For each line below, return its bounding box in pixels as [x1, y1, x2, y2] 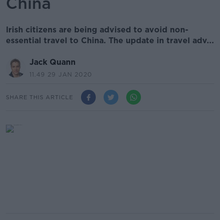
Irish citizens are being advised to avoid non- [6, 25, 189, 34]
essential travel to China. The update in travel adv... [6, 36, 214, 45]
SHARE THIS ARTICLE [6, 93, 73, 101]
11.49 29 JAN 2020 [29, 71, 92, 78]
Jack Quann [29, 57, 76, 67]
